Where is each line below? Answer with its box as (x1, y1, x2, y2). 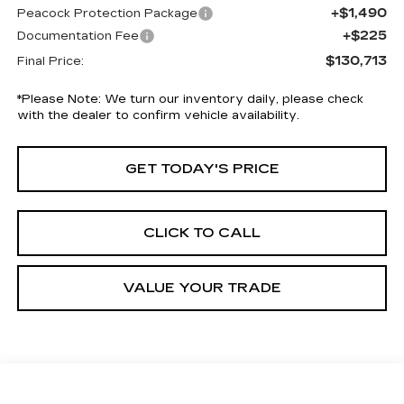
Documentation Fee (16, 28, 139, 43)
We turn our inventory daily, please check (100, 91, 363, 106)
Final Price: (16, 53, 84, 69)
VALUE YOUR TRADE (123, 279, 281, 296)
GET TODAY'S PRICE (124, 160, 280, 177)
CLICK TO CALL (143, 224, 261, 241)
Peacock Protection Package (16, 5, 197, 21)
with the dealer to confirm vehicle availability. (16, 107, 299, 123)
